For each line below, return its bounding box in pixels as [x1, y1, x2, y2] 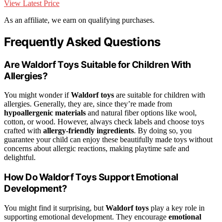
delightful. [4, 153, 36, 162]
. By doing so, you [134, 126, 192, 135]
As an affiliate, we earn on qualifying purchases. [4, 15, 155, 24]
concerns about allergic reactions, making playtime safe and [4, 144, 189, 153]
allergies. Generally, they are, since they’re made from [4, 100, 172, 109]
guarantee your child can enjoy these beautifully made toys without [4, 135, 213, 144]
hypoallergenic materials [4, 109, 86, 117]
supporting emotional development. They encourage [4, 212, 168, 221]
